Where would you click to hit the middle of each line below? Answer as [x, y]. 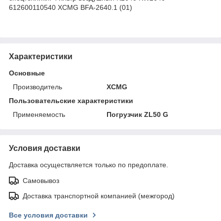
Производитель [37, 87]
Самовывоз [41, 180]
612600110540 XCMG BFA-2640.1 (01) [71, 7]
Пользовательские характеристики [71, 100]
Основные [27, 73]
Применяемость [39, 114]
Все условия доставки [48, 215]
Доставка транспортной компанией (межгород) [99, 196]
